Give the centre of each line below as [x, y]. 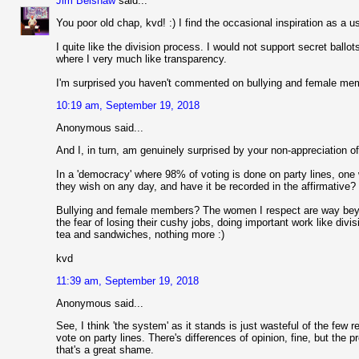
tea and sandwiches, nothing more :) [140, 235]
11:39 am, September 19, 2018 [127, 281]
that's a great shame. [105, 350]
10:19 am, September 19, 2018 [128, 106]
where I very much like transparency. [141, 59]
